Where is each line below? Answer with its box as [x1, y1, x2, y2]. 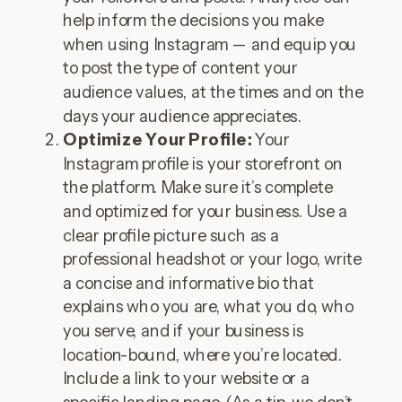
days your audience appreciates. [63, 105, 301, 127]
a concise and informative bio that [63, 273, 314, 293]
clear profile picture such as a [63, 224, 279, 246]
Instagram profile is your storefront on [63, 153, 344, 174]
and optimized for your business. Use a [63, 201, 347, 222]
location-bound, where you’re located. [63, 344, 342, 365]
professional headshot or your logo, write [63, 249, 363, 269]
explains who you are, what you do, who [63, 296, 354, 318]
